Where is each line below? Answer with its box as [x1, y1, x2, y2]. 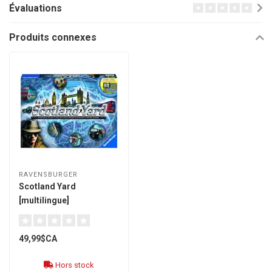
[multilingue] [19, 195, 69, 206]
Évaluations [9, 2, 62, 14]
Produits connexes [9, 31, 97, 43]
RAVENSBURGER [19, 171, 78, 179]
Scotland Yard [19, 182, 76, 192]
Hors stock [53, 260, 94, 270]
